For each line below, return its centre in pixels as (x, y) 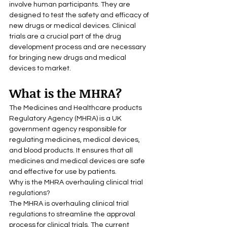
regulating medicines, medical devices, (75, 140)
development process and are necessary (78, 47)
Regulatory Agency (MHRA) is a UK (66, 118)
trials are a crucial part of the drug (66, 36)
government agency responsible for (69, 129)
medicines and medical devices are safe (78, 161)
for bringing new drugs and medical (68, 58)
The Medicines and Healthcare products (76, 108)
